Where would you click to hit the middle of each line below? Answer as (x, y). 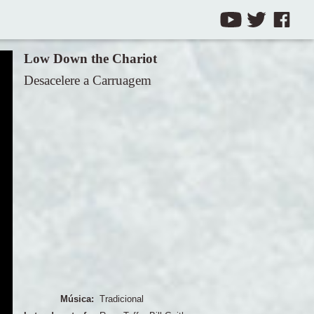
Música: (77, 299)
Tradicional (121, 299)
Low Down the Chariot (90, 59)
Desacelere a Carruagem (87, 80)
